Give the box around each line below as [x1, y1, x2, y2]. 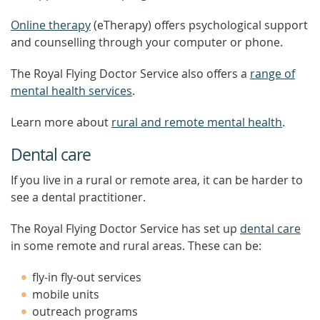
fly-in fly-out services [32, 269, 141, 285]
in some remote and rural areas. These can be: [11, 238, 261, 254]
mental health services [11, 83, 132, 99]
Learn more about [11, 114, 111, 130]
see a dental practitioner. [11, 189, 146, 205]
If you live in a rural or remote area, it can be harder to [11, 172, 303, 188]
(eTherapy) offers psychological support [91, 17, 308, 33]
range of [250, 66, 295, 81]
